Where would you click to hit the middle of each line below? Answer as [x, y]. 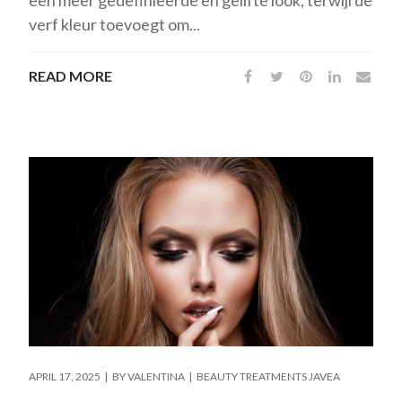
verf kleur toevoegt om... [115, 24]
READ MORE [71, 75]
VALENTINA [157, 377]
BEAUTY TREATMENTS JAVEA [269, 377]
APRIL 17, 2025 [65, 377]
